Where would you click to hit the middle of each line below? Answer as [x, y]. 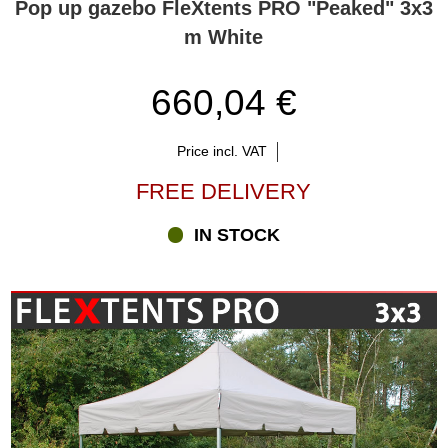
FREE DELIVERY [224, 192]
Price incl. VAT [221, 151]
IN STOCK [237, 235]
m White [224, 36]
